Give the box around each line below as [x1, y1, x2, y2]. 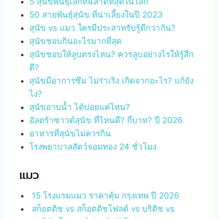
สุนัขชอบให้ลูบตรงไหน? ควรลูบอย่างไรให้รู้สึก [29, 49, 194, 59]
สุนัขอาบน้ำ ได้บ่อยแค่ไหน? [29, 102, 131, 112]
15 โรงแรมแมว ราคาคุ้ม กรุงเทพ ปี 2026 [29, 191, 180, 200]
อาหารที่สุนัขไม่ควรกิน [29, 128, 111, 138]
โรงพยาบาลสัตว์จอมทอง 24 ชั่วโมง [29, 141, 157, 152]
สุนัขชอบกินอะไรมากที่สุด [29, 36, 122, 46]
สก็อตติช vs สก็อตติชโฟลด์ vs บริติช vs [29, 204, 175, 214]
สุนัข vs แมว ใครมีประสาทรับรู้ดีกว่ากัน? [29, 22, 176, 33]
